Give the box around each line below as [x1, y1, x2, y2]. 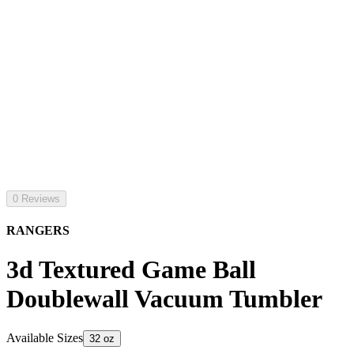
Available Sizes [6, 331, 83, 345]
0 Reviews [13, 193, 60, 205]
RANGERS [6, 224, 70, 238]
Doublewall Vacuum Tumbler [6, 284, 322, 313]
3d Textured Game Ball [6, 254, 256, 284]
